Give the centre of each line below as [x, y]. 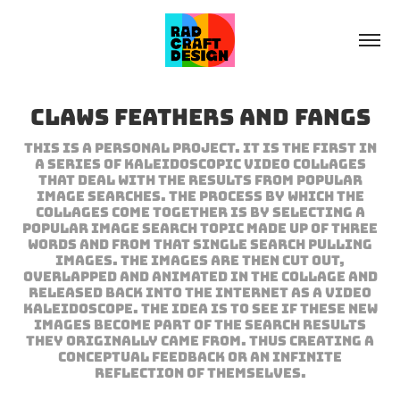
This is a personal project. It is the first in [200, 148]
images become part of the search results [200, 325]
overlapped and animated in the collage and [200, 276]
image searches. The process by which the [200, 196]
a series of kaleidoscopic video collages [200, 164]
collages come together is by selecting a [200, 212]
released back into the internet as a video [200, 292]
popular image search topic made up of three [200, 228]
